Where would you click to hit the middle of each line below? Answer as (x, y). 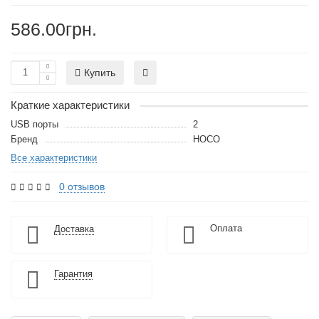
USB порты (35, 124)
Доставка (74, 229)
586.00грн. (54, 29)
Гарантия (73, 274)
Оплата (226, 228)
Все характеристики (54, 157)
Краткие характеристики (70, 105)
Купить (100, 72)
